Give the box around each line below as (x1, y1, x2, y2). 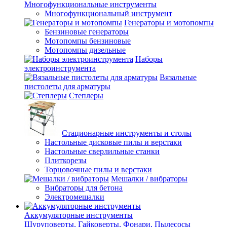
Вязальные (160, 72, 197, 82)
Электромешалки (45, 192, 104, 201)
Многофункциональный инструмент (45, 9, 172, 18)
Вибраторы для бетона (45, 183, 123, 192)
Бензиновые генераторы (45, 27, 129, 36)
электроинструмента (24, 63, 96, 72)
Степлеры (69, 91, 103, 100)
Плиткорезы (45, 156, 87, 165)
